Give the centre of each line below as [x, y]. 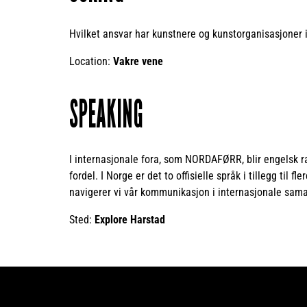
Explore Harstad [130, 220]
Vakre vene [138, 62]
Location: [91, 62]
